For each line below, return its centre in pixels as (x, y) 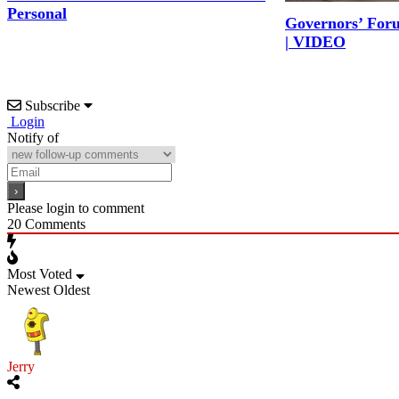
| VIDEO (315, 42)
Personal (37, 13)
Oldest (72, 289)
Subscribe (53, 105)
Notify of (33, 137)
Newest (28, 289)
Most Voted (40, 273)
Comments (53, 224)
